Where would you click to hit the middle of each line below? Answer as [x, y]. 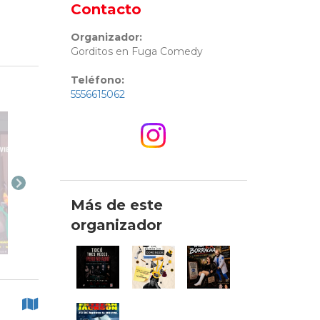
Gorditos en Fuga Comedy [136, 52]
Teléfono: [97, 80]
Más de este [116, 205]
